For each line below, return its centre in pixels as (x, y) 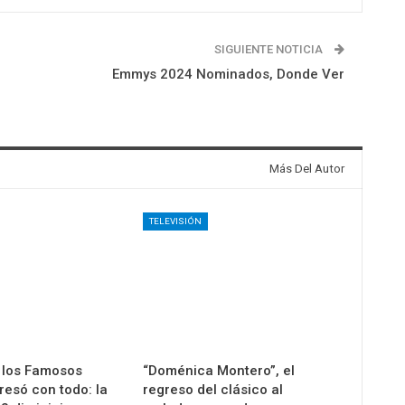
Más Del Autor (306, 169)
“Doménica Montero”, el (219, 371)
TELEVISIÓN (176, 221)
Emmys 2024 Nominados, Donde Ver (228, 75)
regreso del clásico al (213, 390)
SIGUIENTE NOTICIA (269, 50)
